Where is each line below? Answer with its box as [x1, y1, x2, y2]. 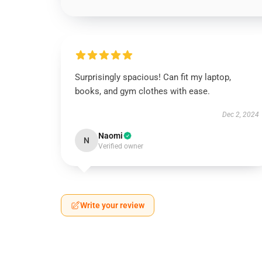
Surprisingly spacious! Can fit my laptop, [75, 72, 231, 82]
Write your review [80, 201, 144, 210]
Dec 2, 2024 [222, 111, 259, 119]
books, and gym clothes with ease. [75, 86, 210, 96]
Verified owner [98, 142, 143, 150]
